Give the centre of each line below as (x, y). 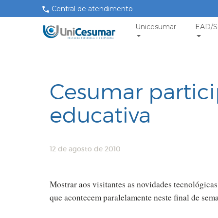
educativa (100, 115)
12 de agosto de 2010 (85, 149)
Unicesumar (155, 27)
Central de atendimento (92, 9)
